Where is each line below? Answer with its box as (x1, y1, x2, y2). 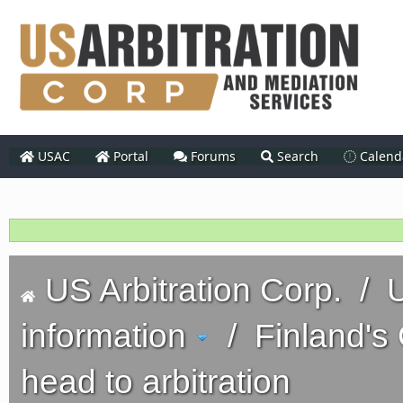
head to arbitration (21, 363, 291, 400)
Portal (109, 148, 148, 165)
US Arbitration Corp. (44, 272, 342, 309)
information (21, 318, 186, 354)
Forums (187, 148, 237, 165)
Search (273, 148, 319, 165)
